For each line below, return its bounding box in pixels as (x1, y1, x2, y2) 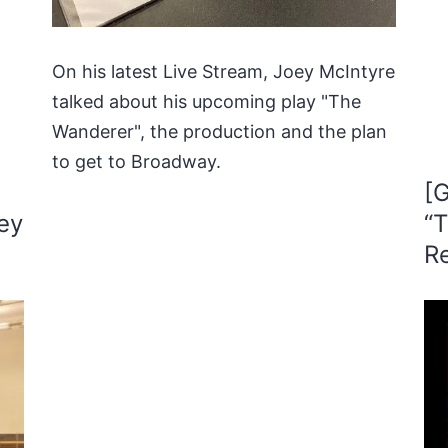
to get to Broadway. (52, 150, 222, 172)
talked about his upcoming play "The (52, 90, 362, 112)
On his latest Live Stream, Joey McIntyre (52, 60, 396, 82)
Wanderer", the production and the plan (52, 120, 388, 142)
